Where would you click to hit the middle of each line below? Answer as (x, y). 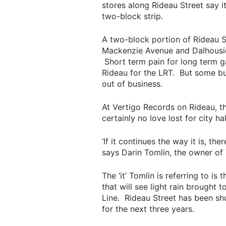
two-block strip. (132, 16)
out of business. (132, 83)
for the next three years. (148, 209)
